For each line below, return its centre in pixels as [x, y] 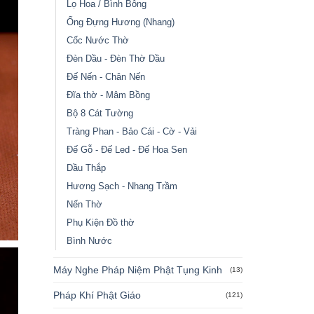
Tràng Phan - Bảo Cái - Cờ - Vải [131, 131]
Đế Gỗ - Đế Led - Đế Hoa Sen [127, 149]
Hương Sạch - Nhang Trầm [122, 186]
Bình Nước [89, 240]
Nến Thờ [84, 204]
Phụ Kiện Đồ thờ [100, 222]
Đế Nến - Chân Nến [105, 76]
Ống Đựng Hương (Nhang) [120, 22]
